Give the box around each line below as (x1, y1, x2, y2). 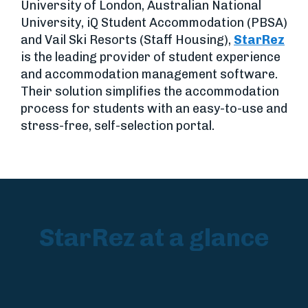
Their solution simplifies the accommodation (21, 84, 279, 99)
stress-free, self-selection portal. (21, 118, 214, 133)
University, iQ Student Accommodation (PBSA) (21, 15, 287, 30)
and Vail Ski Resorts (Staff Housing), (21, 32, 234, 47)
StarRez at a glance (39, 223, 269, 252)
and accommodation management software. (21, 67, 278, 82)
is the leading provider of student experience (21, 49, 280, 65)
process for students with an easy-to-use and (21, 101, 287, 116)
